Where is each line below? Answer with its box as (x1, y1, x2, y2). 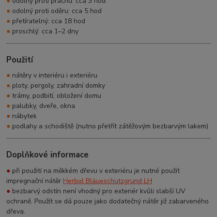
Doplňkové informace (6, 149, 89, 160)
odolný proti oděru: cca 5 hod (10, 6, 102, 16)
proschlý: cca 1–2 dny (10, 27, 79, 36)
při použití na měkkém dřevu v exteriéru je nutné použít (10, 166, 180, 175)
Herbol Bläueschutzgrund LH (63, 176, 153, 186)
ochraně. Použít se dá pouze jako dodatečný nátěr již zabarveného (6, 196, 209, 206)
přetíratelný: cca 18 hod (10, 16, 86, 26)
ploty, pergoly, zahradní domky (10, 81, 106, 91)
